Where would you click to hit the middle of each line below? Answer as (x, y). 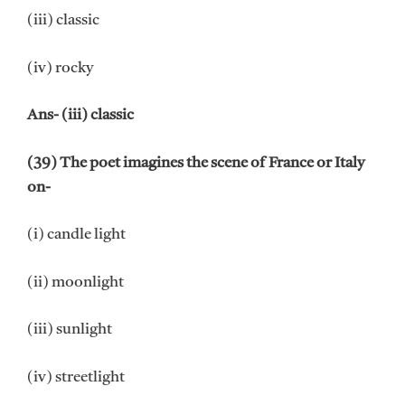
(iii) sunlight (70, 330)
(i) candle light (76, 235)
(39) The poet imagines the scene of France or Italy (196, 163)
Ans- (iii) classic (80, 116)
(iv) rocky (60, 68)
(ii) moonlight (75, 282)
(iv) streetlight (76, 377)
